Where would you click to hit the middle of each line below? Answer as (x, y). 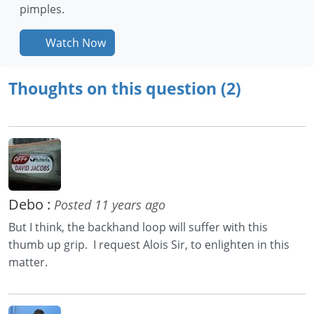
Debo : (31, 204)
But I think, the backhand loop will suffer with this (138, 227)
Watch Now (74, 42)
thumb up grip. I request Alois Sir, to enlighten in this (149, 244)
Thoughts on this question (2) (125, 88)
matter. (28, 262)
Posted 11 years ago (110, 204)
